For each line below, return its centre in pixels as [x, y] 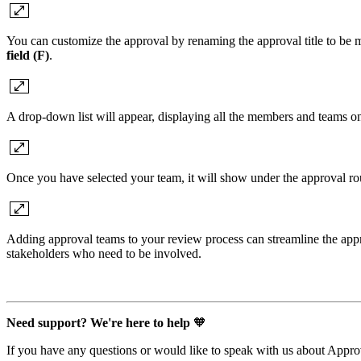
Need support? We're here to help [100, 323]
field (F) [28, 56]
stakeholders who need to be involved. [104, 254]
